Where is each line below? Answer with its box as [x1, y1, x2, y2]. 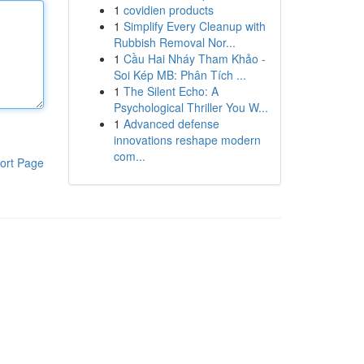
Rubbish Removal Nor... [113, 34, 236, 50]
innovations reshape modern [113, 132, 261, 148]
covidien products [123, 2, 214, 18]
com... [113, 148, 145, 164]
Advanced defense [123, 115, 219, 132]
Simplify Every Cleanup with [123, 18, 266, 34]
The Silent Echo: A [123, 83, 219, 99]
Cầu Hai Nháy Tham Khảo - [123, 50, 266, 67]
